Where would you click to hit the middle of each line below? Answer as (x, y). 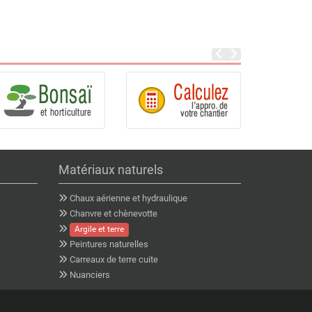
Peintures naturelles (109, 244)
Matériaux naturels (110, 170)
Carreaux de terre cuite (114, 260)
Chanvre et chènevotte (113, 214)
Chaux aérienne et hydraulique (128, 198)
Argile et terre (99, 229)
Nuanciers (89, 275)
